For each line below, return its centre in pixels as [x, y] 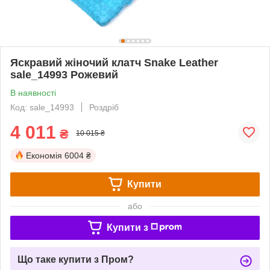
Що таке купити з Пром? [76, 259]
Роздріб [104, 107]
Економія [44, 155]
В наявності [33, 93]
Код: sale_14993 [42, 107]
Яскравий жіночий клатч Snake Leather [114, 62]
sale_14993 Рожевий [64, 74]
